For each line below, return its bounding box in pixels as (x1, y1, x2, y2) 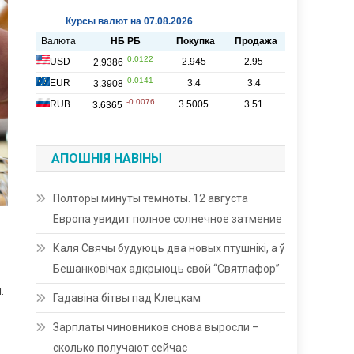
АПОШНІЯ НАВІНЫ (51, 150, 163, 166)
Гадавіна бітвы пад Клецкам (53, 291, 201, 304)
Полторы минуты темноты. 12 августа (53, 191, 249, 205)
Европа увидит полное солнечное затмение (53, 212, 283, 225)
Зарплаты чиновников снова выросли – (53, 320, 260, 333)
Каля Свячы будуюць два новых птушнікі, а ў (53, 241, 285, 254)
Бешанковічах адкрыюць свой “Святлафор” (53, 262, 281, 275)
